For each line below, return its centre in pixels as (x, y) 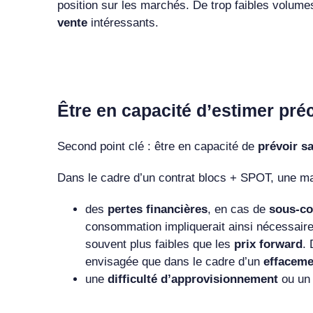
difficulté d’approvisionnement (194, 279)
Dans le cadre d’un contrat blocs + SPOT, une (178, 177)
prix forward (268, 244)
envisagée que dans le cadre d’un (174, 261)
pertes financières (157, 209)
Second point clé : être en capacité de (157, 146)
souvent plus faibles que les (159, 244)
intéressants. (124, 22)
